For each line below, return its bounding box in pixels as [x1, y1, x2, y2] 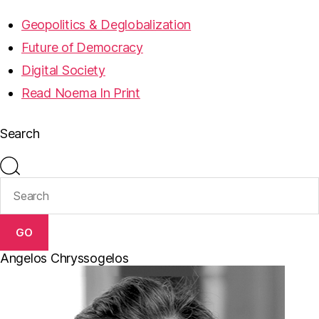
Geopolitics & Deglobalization [21, 17, 192, 32]
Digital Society [21, 63, 105, 78]
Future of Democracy [21, 40, 143, 55]
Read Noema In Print [21, 85, 140, 100]
